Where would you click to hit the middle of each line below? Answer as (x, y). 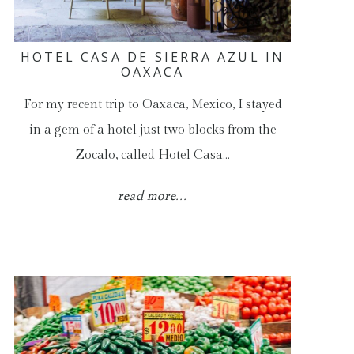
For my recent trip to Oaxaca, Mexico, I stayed (153, 105)
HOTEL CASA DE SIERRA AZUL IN (153, 57)
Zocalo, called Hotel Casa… (153, 155)
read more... (153, 197)
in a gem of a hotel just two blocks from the (153, 130)
